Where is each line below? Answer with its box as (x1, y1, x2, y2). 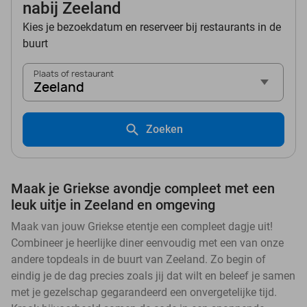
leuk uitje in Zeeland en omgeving (11, 197, 215, 214)
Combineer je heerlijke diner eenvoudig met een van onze (11, 236, 284, 250)
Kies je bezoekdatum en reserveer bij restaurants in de (23, 21, 281, 34)
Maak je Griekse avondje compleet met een (11, 180, 275, 197)
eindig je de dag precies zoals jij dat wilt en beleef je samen (11, 269, 295, 283)
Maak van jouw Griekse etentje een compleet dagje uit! (11, 220, 273, 234)
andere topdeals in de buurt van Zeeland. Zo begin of (11, 253, 266, 267)
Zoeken (146, 123, 183, 136)
